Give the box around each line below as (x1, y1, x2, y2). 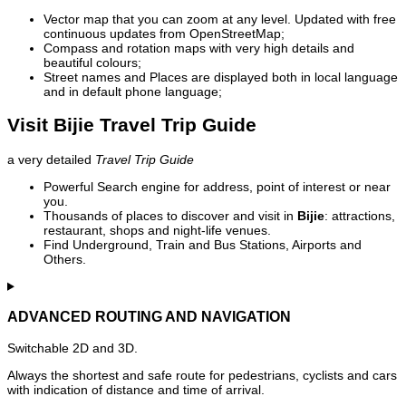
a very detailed (7, 151, 95, 167)
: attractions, (324, 208, 395, 223)
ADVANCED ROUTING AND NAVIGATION (7, 308, 291, 325)
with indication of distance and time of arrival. (7, 382, 265, 397)
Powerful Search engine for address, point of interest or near (43, 179, 391, 194)
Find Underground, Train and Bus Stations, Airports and (43, 237, 362, 252)
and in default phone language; (43, 84, 222, 100)
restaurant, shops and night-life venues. (43, 222, 271, 237)
